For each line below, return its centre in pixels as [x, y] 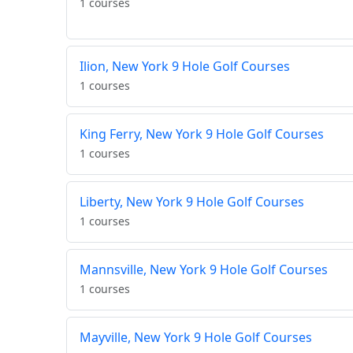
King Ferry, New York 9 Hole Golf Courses [202, 134]
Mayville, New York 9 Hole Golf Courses [196, 338]
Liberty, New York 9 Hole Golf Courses [192, 202]
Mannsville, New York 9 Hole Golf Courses [204, 270]
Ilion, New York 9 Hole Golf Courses [185, 67]
